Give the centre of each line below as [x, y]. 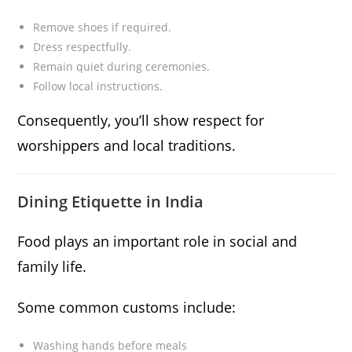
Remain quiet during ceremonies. [122, 67]
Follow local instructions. [98, 86]
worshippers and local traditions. [127, 146]
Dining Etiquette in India [111, 202]
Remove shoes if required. [103, 27]
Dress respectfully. [82, 47]
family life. [52, 267]
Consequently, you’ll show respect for [141, 121]
